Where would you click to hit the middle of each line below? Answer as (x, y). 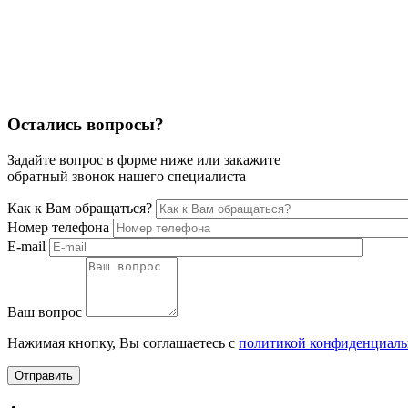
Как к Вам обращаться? (80, 208)
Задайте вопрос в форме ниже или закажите (144, 159)
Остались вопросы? (86, 125)
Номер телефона (58, 227)
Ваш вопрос (45, 311)
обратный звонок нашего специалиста (127, 176)
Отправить (44, 375)
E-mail (26, 246)
